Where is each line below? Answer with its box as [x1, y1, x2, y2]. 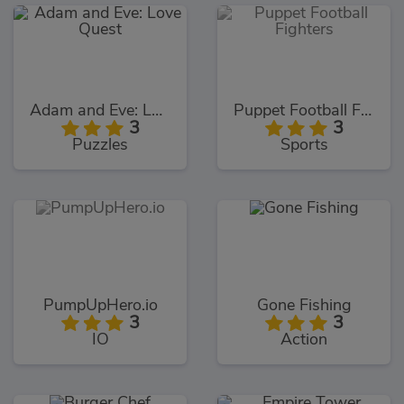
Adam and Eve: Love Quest [151, 102, 162, 119]
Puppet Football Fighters [361, 102, 372, 119]
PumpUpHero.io [42, 297, 158, 314]
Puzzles [72, 136, 128, 153]
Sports [280, 136, 328, 153]
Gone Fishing [256, 297, 352, 314]
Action [280, 331, 327, 348]
